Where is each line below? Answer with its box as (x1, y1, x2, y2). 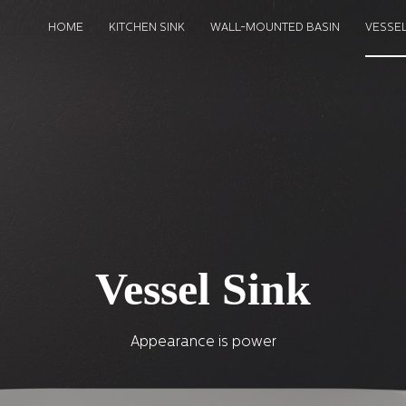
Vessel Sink (95, 263, 311, 314)
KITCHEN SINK (109, 23, 186, 34)
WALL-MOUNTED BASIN (210, 23, 341, 34)
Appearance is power (130, 334, 276, 350)
